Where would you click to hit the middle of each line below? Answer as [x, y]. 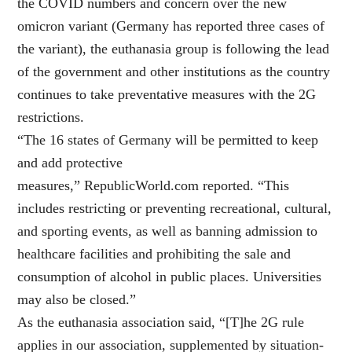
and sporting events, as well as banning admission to [168, 231]
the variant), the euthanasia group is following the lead [174, 49]
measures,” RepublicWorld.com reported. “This [154, 186]
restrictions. [51, 117]
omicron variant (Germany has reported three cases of [171, 26]
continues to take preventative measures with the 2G [167, 95]
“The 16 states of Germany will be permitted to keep [168, 140]
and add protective [70, 163]
